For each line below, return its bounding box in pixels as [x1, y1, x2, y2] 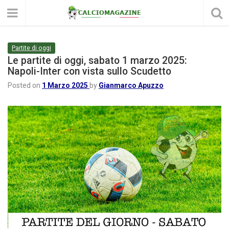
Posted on [8, 81, 42, 89]
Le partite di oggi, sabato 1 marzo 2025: [8, 55, 187, 66]
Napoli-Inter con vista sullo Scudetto [8, 65, 171, 77]
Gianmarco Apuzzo [99, 81, 164, 89]
